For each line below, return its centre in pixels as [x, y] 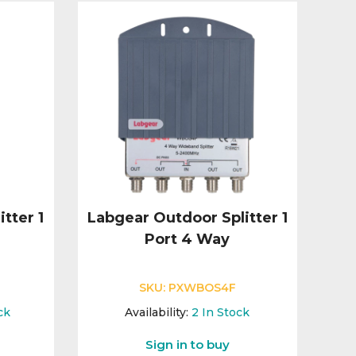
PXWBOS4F [202, 288]
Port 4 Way [188, 240]
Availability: [157, 313]
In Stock [226, 313]
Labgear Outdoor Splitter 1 [187, 218]
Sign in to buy [187, 345]
